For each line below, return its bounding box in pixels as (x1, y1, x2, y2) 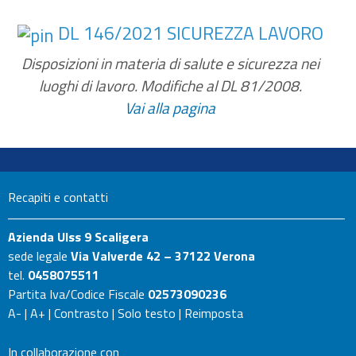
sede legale (8, 246, 71, 265)
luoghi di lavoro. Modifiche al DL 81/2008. (38, 73, 302, 97)
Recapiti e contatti (8, 187, 108, 207)
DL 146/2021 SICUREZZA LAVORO (53, 19, 323, 47)
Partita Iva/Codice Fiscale (8, 284, 148, 304)
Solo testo (118, 303, 176, 323)
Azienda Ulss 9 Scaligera (8, 226, 152, 246)
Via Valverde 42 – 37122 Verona (71, 246, 255, 265)
